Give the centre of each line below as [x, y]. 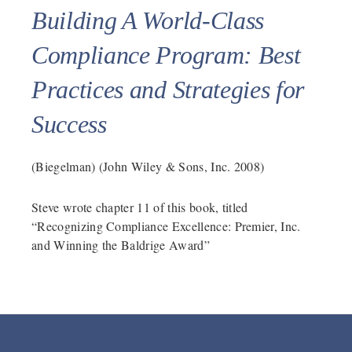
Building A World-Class [148, 20]
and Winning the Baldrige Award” [121, 244]
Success [69, 124]
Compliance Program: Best [166, 55]
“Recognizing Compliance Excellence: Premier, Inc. [166, 225]
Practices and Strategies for [168, 89]
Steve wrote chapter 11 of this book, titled [140, 207]
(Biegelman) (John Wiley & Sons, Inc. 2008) [148, 166]
